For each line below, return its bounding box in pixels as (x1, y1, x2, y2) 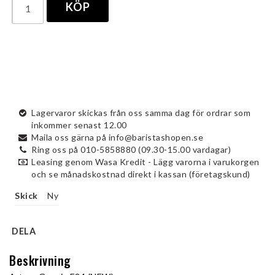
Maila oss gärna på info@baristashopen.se (31, 132, 203, 142)
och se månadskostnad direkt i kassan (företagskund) (31, 169, 250, 179)
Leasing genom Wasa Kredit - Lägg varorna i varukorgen (31, 157, 260, 167)
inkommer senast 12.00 (31, 120, 127, 130)
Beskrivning (9, 251, 71, 269)
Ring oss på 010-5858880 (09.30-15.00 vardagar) (31, 144, 231, 155)
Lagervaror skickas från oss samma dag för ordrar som (31, 107, 250, 118)
